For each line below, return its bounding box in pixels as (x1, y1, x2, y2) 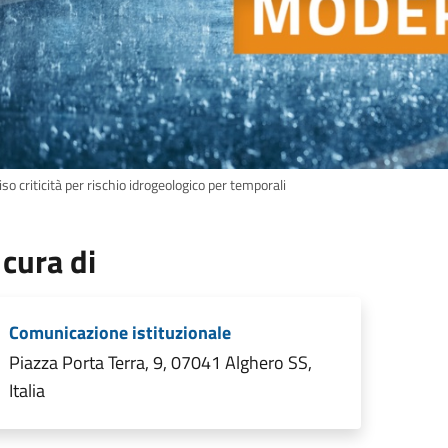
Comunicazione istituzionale (9, 318, 231, 346)
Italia (9, 376, 45, 404)
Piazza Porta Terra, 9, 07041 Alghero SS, (9, 348, 312, 376)
